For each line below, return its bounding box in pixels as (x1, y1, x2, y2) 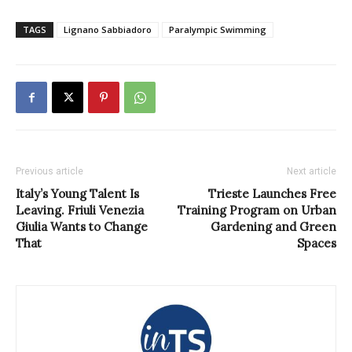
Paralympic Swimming (169, 24, 266, 36)
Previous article (16, 166, 83, 178)
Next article (287, 166, 336, 178)
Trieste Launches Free (208, 186, 336, 202)
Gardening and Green (211, 219, 336, 235)
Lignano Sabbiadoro (64, 24, 152, 36)
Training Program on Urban (178, 203, 336, 218)
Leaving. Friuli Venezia (16, 203, 144, 218)
